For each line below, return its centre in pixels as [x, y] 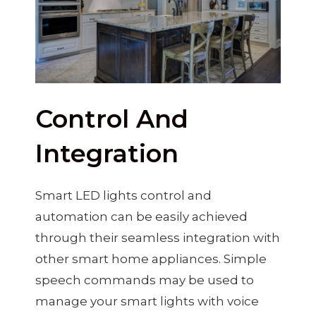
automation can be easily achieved [141, 216]
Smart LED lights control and [123, 195]
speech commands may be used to [145, 280]
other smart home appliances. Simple [151, 259]
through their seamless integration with [158, 237]
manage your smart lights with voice [147, 301]
